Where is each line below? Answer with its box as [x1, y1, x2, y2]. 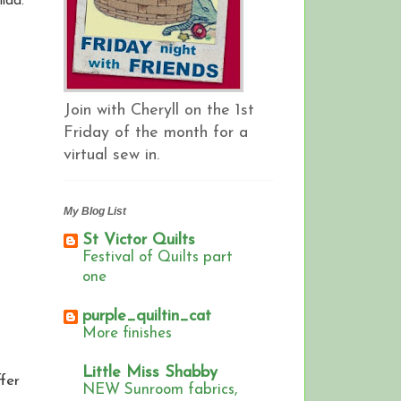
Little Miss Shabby [82, 364, 218, 382]
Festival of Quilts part [82, 250, 233, 266]
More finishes [82, 326, 172, 342]
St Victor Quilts [82, 232, 195, 250]
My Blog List [64, 205, 126, 218]
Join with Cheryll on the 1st [64, 101, 254, 119]
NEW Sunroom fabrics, [82, 382, 237, 398]
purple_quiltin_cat [82, 308, 211, 326]
